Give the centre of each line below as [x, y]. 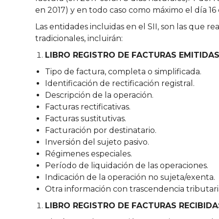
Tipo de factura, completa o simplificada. [123, 72]
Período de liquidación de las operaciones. [127, 165]
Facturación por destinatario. [101, 130]
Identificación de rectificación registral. [120, 83]
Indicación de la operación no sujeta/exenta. [130, 177]
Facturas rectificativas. [88, 107]
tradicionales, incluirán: [79, 38]
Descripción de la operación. [99, 95]
